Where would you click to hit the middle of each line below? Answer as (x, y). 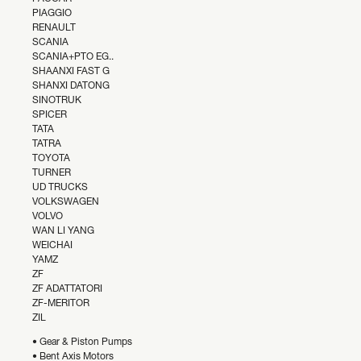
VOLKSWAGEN (66, 202)
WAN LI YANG (63, 231)
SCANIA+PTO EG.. (73, 57)
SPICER (50, 115)
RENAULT (54, 28)
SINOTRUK (57, 101)
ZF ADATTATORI (67, 289)
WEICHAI (52, 246)
